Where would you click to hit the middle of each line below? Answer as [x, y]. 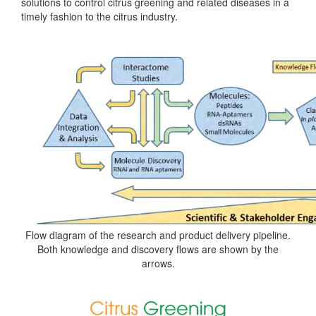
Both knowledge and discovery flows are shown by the [158, 249]
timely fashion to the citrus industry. [99, 16]
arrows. [158, 263]
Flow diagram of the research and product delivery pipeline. [158, 235]
